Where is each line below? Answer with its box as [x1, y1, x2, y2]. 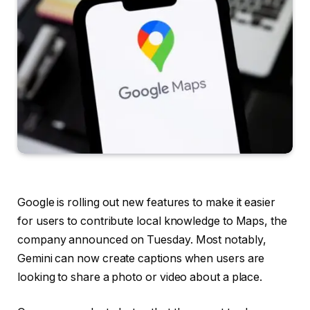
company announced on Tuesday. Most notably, [17, 232, 266, 246]
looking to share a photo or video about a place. [17, 270, 263, 284]
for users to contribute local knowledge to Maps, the [17, 214, 287, 228]
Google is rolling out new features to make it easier [17, 195, 275, 209]
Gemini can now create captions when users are [17, 251, 265, 265]
